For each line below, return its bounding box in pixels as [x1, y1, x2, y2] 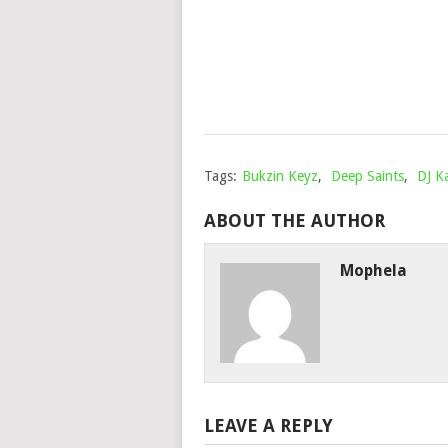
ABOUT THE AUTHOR [203, 210, 385, 231]
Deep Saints [330, 168, 404, 184]
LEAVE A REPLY [203, 415, 333, 436]
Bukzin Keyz [241, 168, 318, 184]
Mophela [339, 261, 407, 280]
